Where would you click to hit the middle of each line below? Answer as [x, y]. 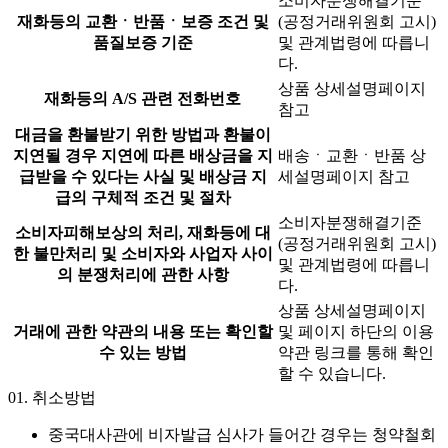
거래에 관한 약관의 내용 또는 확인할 [142, 332]
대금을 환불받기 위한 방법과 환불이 [142, 135]
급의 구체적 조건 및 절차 [142, 198]
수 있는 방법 [142, 353]
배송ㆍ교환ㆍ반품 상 [352, 156]
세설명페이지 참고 [344, 177]
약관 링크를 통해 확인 [356, 353]
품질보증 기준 [142, 43]
